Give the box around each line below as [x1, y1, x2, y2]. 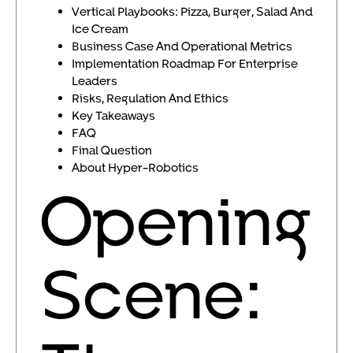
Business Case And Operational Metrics [72, 38, 292, 53]
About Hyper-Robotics [72, 159, 199, 174]
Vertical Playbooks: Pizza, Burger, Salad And [72, 3, 313, 18]
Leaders [72, 72, 117, 87]
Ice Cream [72, 20, 128, 35]
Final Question [72, 142, 152, 157]
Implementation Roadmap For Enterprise [72, 55, 298, 70]
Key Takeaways [72, 107, 155, 122]
